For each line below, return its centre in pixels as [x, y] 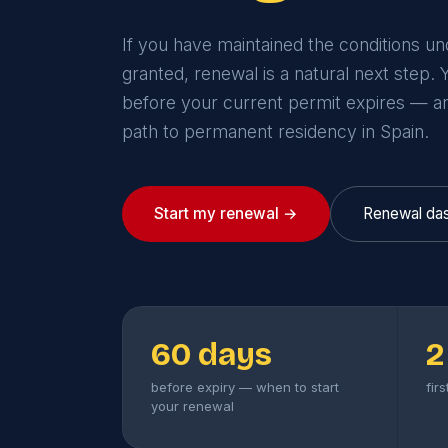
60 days [211, 355]
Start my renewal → [226, 214]
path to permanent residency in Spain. [275, 131]
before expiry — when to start [245, 386]
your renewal [192, 405]
